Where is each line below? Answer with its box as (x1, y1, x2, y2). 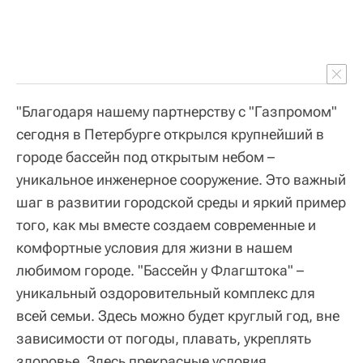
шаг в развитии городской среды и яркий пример (16, 194, 346, 211)
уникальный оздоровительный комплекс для (16, 284, 315, 301)
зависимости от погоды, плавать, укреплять (16, 330, 311, 347)
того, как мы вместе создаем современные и (16, 216, 316, 233)
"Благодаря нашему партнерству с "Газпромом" (16, 103, 337, 120)
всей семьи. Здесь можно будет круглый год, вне (16, 307, 340, 324)
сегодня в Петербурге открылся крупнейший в (16, 126, 324, 143)
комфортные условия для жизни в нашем (16, 239, 293, 256)
